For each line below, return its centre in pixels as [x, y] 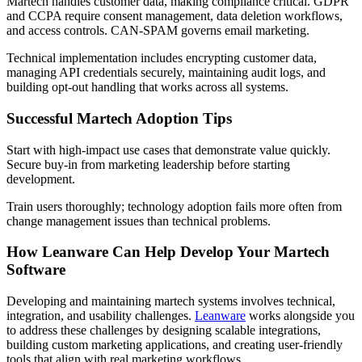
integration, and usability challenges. [101, 315]
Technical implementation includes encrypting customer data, [162, 58]
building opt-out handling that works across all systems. [147, 87]
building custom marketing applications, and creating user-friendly [175, 344]
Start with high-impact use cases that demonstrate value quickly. [168, 149]
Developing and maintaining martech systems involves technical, [171, 301]
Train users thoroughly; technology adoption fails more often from [174, 206]
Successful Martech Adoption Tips [119, 118]
